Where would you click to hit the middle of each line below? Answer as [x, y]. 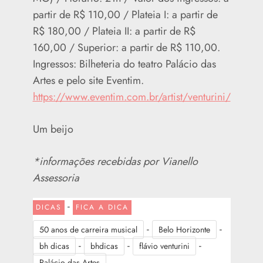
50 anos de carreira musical [88, 230]
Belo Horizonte [184, 230]
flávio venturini [164, 246]
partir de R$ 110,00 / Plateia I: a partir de [125, 15]
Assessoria [56, 178]
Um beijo [53, 129]
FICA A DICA [102, 208]
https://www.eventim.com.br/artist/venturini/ [131, 97]
